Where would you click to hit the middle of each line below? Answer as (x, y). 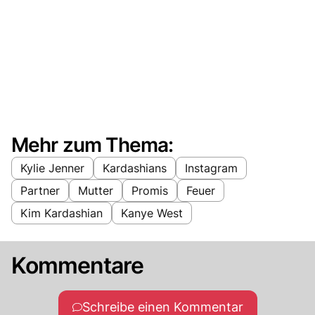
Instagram (211, 168)
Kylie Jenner (52, 168)
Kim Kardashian (62, 213)
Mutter (96, 190)
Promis (150, 190)
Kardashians (135, 168)
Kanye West (152, 213)
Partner (40, 190)
